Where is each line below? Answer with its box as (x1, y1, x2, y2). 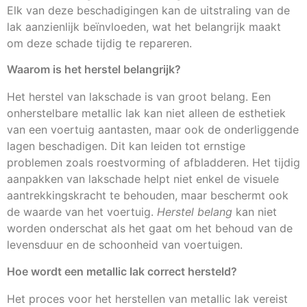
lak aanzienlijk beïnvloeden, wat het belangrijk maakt (7, 19, 281, 34)
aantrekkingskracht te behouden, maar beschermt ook (7, 188, 288, 203)
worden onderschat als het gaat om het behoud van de (7, 221, 293, 236)
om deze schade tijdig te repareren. (7, 36, 192, 50)
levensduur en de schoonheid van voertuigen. (7, 238, 243, 252)
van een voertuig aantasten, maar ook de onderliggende (7, 123, 299, 137)
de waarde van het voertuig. (7, 205, 157, 219)
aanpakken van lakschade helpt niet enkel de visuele (7, 172, 279, 186)
